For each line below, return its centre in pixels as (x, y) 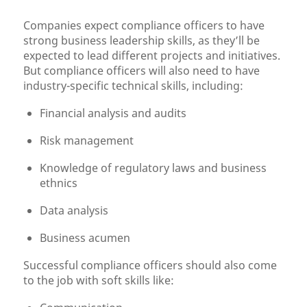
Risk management (87, 140)
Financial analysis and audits (113, 113)
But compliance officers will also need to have (142, 71)
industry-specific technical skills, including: (134, 86)
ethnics (59, 183)
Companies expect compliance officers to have (144, 25)
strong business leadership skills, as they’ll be (142, 40)
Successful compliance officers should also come (150, 265)
